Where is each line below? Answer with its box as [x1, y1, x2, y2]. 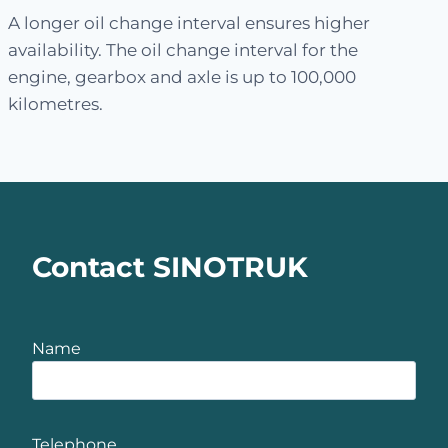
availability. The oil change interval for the [8, 39, 358, 60]
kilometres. [8, 93, 103, 114]
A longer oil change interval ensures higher [8, 12, 370, 33]
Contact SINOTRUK [32, 249, 308, 284]
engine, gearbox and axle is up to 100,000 [8, 66, 356, 87]
